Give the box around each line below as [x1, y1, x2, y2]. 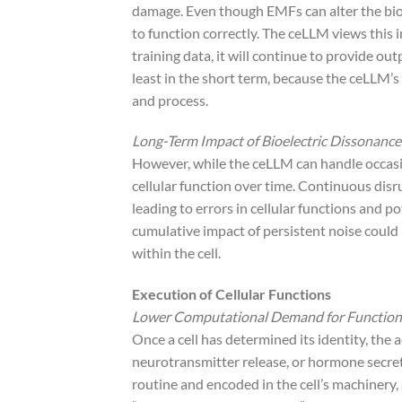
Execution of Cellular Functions [132, 285, 331, 303]
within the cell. [132, 244, 221, 262]
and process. [132, 91, 208, 109]
